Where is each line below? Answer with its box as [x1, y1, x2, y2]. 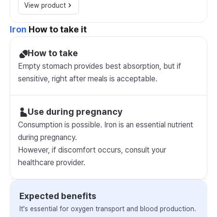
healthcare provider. [18, 158, 85, 167]
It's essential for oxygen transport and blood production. [19, 205, 196, 213]
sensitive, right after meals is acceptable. [18, 74, 157, 83]
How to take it [27, 24, 87, 34]
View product [24, 1, 66, 9]
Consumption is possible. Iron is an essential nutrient [18, 120, 193, 129]
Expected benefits [19, 191, 96, 201]
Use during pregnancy [28, 107, 123, 117]
